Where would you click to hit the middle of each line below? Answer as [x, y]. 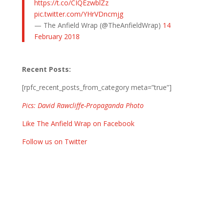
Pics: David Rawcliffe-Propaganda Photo [83, 105]
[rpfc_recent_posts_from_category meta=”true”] [97, 87]
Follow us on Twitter [54, 141]
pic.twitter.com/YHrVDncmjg [78, 14]
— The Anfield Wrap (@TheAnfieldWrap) [98, 25]
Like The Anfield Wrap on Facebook [78, 123]
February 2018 [57, 36]
